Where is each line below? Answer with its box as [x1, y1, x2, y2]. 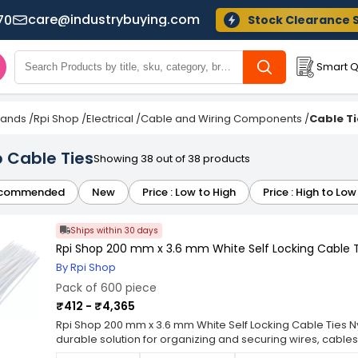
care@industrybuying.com [27, 10, 200, 29]
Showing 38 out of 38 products [93, 151, 250, 166]
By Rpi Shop [56, 260, 116, 275]
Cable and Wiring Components [141, 111, 302, 126]
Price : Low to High [142, 185, 236, 200]
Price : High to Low [263, 185, 356, 200]
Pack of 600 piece [56, 280, 157, 296]
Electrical [86, 111, 133, 126]
